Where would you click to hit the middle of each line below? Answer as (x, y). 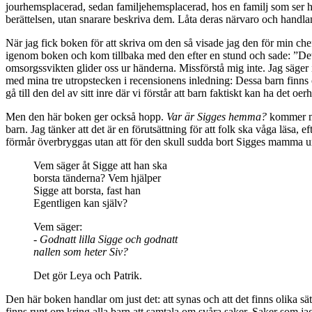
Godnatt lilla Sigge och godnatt (109, 240)
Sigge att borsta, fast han (87, 191)
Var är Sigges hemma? (217, 117)
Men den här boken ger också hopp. (86, 117)
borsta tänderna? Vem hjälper (97, 178)
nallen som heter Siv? (81, 252)
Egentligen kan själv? (80, 203)
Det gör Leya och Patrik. (88, 276)
